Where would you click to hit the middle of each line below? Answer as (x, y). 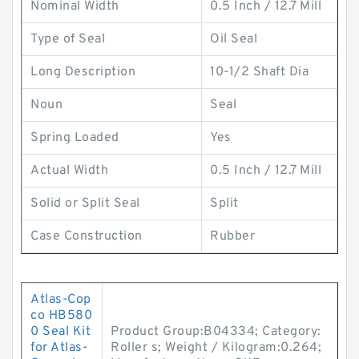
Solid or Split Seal (85, 204)
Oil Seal (234, 39)
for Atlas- (59, 348)
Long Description (83, 72)
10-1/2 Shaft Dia (259, 72)
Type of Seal (68, 39)
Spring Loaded (75, 138)
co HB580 (61, 316)
